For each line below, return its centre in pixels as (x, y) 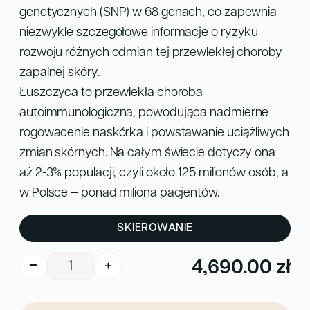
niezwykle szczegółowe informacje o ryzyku (139, 33)
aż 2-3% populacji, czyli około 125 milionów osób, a (154, 173)
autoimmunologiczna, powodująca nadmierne (144, 113)
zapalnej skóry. (60, 73)
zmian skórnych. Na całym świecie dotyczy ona (148, 153)
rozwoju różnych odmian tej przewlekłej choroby (151, 53)
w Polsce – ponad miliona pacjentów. (119, 193)
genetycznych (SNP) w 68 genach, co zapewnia (148, 12)
